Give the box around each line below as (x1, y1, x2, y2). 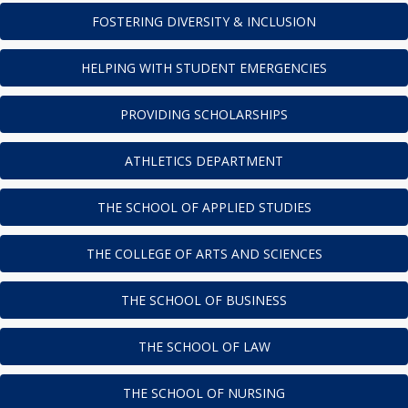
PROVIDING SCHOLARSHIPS (120, 106, 288, 124)
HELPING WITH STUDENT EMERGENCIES (81, 59, 327, 77)
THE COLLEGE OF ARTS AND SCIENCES (86, 245, 322, 263)
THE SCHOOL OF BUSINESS (121, 291, 287, 310)
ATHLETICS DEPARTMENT (125, 152, 283, 170)
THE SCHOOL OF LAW (138, 338, 270, 356)
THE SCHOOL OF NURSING (123, 384, 285, 403)
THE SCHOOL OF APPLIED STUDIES (97, 199, 311, 217)
